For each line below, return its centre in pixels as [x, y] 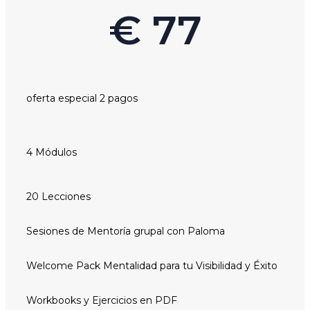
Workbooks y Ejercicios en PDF [102, 300]
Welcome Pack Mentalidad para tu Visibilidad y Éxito [152, 265]
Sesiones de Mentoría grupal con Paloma [126, 231]
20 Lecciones [58, 196]
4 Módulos [52, 152]
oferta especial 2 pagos [82, 98]
